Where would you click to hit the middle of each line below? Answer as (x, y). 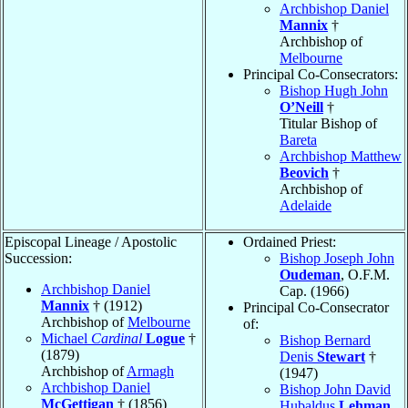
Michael (66, 338)
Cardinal (117, 338)
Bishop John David (335, 389)
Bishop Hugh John (334, 90)
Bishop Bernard (325, 340)
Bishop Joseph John (337, 258)
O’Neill (301, 107)
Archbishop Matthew (341, 156)
